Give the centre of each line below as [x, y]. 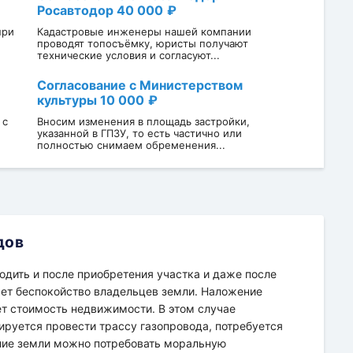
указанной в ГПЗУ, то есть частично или [139, 133]
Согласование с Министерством [139, 85]
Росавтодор [76, 10]
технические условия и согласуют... [128, 55]
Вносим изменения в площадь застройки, [143, 121]
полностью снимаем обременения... [131, 145]
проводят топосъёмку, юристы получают [142, 43]
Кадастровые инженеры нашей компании [144, 31]
